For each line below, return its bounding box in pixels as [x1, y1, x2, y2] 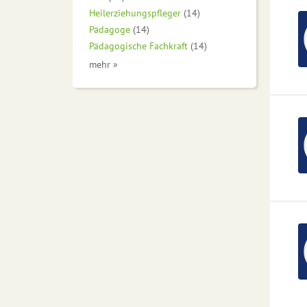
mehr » [89, 58, 118, 71]
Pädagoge [89, 23, 130, 36]
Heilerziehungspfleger [89, 6, 181, 20]
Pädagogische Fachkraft [89, 39, 188, 53]
